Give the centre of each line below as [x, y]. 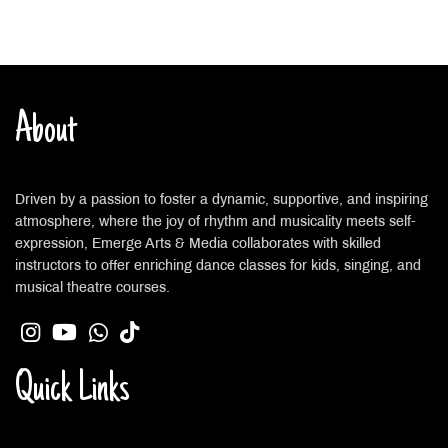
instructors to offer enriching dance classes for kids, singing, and [218, 267]
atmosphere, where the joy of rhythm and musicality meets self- [215, 223]
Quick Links [72, 391]
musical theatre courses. [92, 289]
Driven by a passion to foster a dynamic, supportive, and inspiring [221, 201]
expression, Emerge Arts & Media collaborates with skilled [198, 245]
